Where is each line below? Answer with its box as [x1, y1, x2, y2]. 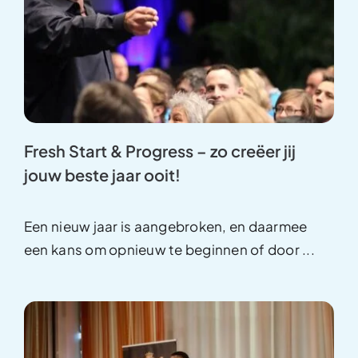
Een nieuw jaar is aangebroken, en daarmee [23, 217, 308, 236]
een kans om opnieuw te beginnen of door [23, 241, 300, 259]
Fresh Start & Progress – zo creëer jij [23, 141, 296, 161]
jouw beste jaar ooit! [23, 165, 181, 185]
